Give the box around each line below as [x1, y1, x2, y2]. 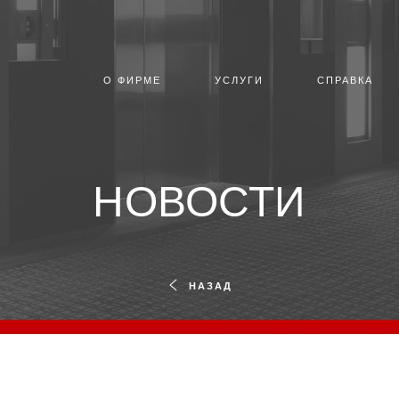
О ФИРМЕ [103, 75, 161, 85]
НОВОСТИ [93, 178, 306, 225]
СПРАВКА [317, 75, 373, 85]
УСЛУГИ [215, 75, 264, 85]
